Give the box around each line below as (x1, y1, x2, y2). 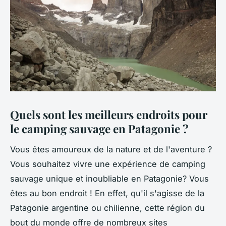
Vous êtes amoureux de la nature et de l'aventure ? (10, 144, 212, 154)
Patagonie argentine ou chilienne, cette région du (10, 202, 205, 213)
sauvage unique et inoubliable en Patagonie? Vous (10, 173, 209, 184)
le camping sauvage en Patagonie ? (10, 121, 188, 136)
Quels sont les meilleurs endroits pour (10, 106, 207, 122)
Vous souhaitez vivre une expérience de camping (10, 158, 205, 169)
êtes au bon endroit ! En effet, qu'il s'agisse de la (10, 188, 204, 198)
